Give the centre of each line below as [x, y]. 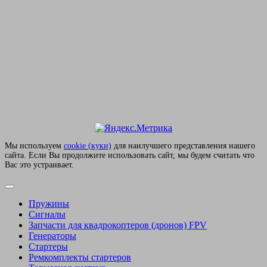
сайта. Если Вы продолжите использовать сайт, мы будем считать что [130, 156]
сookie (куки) [88, 146]
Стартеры [48, 246]
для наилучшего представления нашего [183, 146]
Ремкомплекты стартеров [80, 257]
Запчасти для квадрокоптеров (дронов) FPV [118, 225]
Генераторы [52, 235]
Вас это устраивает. [39, 165]
